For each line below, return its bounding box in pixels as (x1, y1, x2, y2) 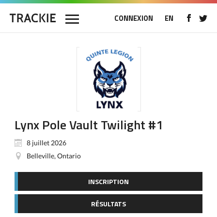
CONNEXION (114, 13, 153, 24)
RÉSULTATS (91, 199, 126, 209)
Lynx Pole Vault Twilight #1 (15, 115, 163, 134)
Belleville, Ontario (27, 152, 81, 160)
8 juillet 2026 (27, 139, 66, 147)
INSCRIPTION (88, 176, 129, 186)
